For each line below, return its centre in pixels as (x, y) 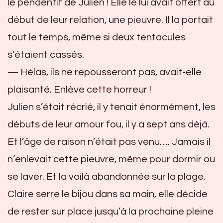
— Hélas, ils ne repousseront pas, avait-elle (105, 72)
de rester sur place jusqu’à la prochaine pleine (111, 211)
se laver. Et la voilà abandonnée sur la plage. (107, 176)
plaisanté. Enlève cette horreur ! (79, 89)
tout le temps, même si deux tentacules (97, 37)
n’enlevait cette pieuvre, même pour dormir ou (111, 159)
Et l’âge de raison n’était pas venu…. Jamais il (109, 142)
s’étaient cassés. (46, 55)
